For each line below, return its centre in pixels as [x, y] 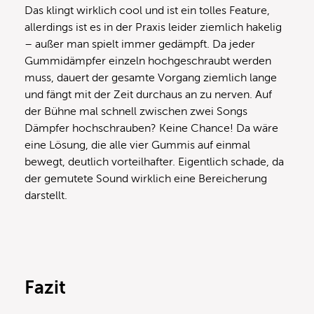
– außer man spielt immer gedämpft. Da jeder [140, 45]
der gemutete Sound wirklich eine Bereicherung [146, 179]
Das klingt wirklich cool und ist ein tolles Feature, [147, 11]
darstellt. [46, 196]
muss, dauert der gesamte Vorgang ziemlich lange [151, 78]
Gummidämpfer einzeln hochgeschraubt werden [148, 61]
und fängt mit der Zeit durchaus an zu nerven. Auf [148, 95]
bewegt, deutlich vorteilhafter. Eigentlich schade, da [154, 162]
